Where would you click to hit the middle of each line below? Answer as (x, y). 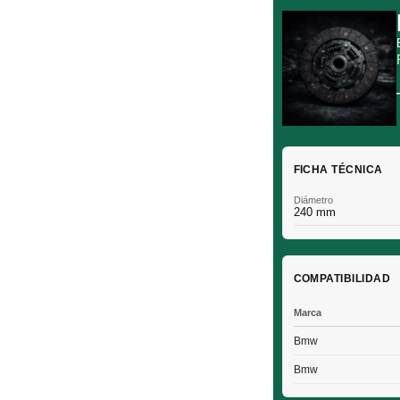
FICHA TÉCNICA (338, 169)
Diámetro (313, 200)
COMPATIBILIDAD (342, 278)
